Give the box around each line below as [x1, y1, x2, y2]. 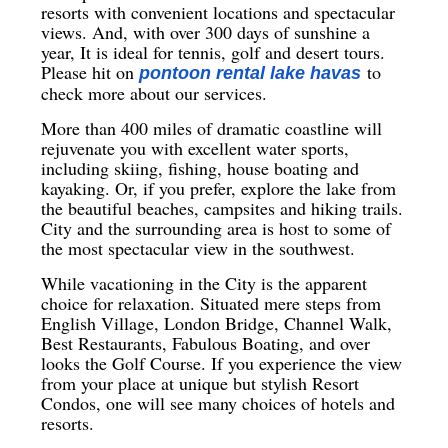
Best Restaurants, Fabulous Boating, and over [41, 330, 371, 355]
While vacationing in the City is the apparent [41, 270, 368, 295]
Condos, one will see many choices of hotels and [41, 390, 396, 415]
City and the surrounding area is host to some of [41, 215, 392, 240]
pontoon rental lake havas [139, 63, 362, 84]
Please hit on [41, 60, 135, 85]
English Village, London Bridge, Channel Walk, [41, 310, 393, 335]
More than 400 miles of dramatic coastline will [41, 115, 383, 140]
